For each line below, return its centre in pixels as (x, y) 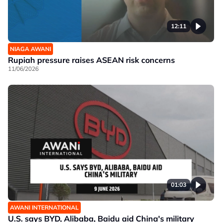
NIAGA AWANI (30, 49)
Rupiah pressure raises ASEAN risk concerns (91, 60)
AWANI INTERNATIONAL (44, 207)
